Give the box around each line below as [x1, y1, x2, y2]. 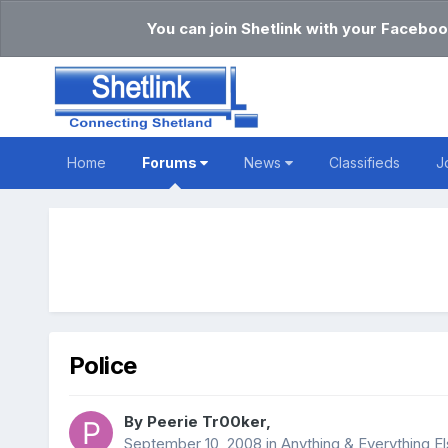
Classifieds [328, 154, 400, 171]
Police [68, 351, 137, 381]
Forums [141, 154, 200, 171]
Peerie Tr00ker [146, 412, 266, 432]
